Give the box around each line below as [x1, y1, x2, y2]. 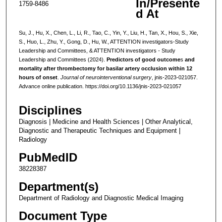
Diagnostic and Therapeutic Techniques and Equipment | [18, 127, 180, 135]
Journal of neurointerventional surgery [60, 74, 152, 80]
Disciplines [18, 104, 82, 117]
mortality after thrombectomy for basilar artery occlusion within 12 [18, 65, 192, 71]
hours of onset [18, 74, 57, 80]
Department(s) [18, 180, 99, 194]
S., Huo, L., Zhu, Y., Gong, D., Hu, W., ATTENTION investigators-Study [18, 38, 189, 45]
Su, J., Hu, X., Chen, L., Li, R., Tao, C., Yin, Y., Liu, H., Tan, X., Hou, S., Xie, [18, 29, 198, 36]
